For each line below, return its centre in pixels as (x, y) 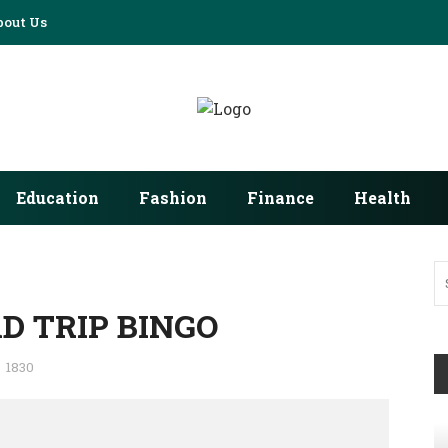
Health (382, 197)
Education (57, 197)
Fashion (172, 197)
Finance (280, 197)
